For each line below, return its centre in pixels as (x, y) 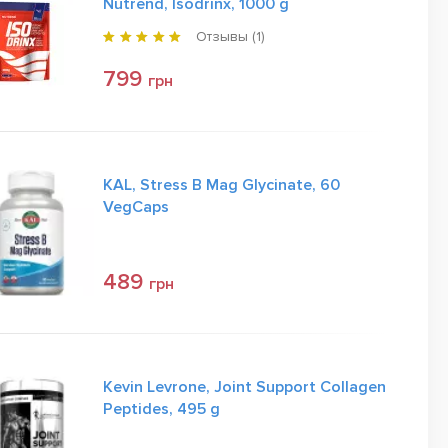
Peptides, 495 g (161, 409)
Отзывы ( (226, 36)
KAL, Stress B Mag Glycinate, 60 (221, 185)
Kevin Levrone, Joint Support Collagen (244, 387)
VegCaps (136, 207)
